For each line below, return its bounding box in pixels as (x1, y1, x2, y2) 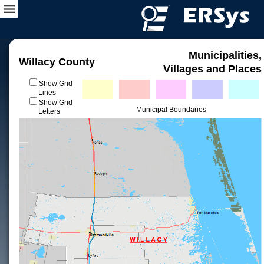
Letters (38, 107, 60, 115)
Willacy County (19, 56, 95, 68)
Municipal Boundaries (136, 105, 206, 114)
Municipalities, (189, 49, 262, 61)
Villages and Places (163, 63, 262, 75)
